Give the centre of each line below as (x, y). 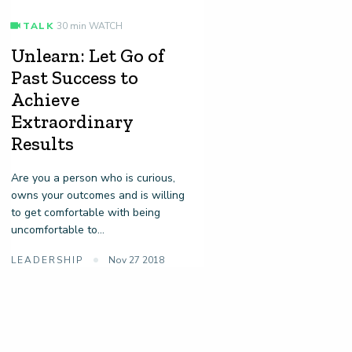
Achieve (45, 100)
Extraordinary (71, 122)
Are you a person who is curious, (93, 178)
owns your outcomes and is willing (97, 196)
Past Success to (74, 78)
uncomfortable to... (57, 230)
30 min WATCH (88, 26)
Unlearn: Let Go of (87, 56)
